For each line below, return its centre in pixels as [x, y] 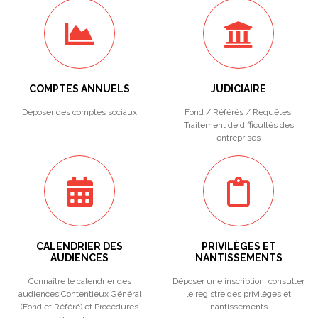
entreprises [238, 138]
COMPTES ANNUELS [79, 89]
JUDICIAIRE [238, 89]
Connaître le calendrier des [79, 281]
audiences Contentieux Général [79, 294]
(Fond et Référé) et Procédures [79, 307]
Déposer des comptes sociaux [79, 112]
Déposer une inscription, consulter [238, 281]
